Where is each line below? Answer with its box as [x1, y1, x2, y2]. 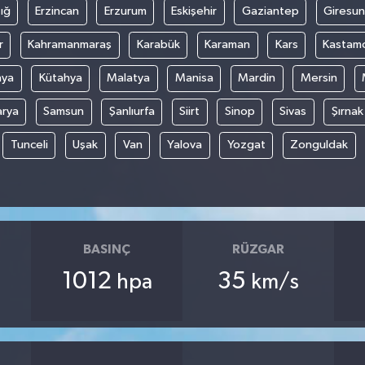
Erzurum [103, 5, 147, 18]
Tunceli [10, 139, 48, 152]
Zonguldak [290, 139, 348, 152]
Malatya [107, 72, 151, 85]
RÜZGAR [231, 242, 284, 256]
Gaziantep [241, 5, 299, 18]
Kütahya [38, 72, 82, 85]
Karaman [204, 38, 250, 51]
